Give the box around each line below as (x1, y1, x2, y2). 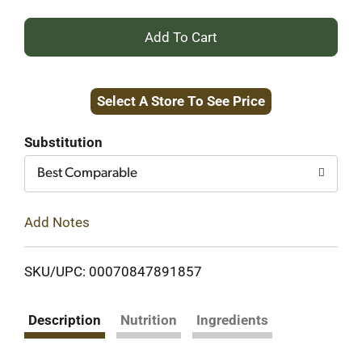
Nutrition (120, 311, 177, 328)
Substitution (24, 134, 103, 150)
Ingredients (196, 311, 268, 328)
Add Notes (24, 213, 90, 230)
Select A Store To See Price (97, 93, 265, 109)
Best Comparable (37, 166, 137, 180)
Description (28, 311, 101, 328)
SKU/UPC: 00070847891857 (24, 263, 202, 280)
